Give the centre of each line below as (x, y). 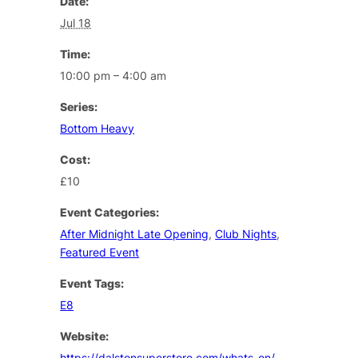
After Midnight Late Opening (135, 233)
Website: (85, 336)
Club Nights (246, 233)
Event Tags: (92, 283)
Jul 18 (76, 22)
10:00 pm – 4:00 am (113, 75)
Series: (79, 106)
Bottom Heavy (97, 128)
